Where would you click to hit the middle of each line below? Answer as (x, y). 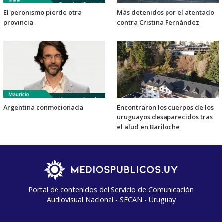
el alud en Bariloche (148, 127)
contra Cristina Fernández (158, 23)
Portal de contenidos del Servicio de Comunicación (111, 189)
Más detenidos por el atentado (166, 13)
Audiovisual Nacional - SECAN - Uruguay (111, 199)
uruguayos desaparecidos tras (165, 117)
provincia (18, 23)
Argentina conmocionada (43, 107)
